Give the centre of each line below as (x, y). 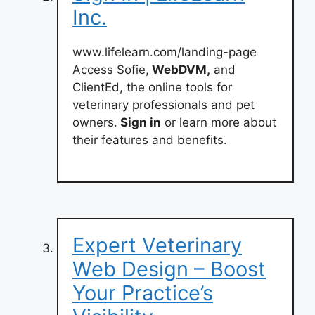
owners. (95, 122)
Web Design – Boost (169, 269)
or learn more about (219, 122)
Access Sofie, (111, 70)
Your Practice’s (143, 292)
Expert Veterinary (157, 245)
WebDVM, (180, 70)
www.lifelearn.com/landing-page (165, 52)
